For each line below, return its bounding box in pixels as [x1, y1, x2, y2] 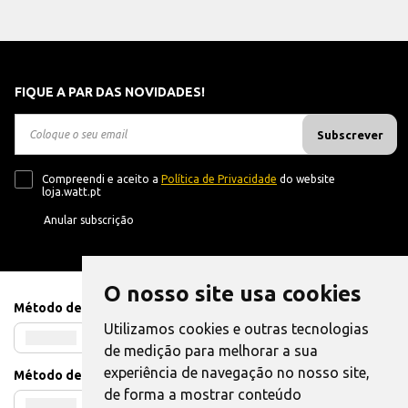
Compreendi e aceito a [42, 173, 161, 185]
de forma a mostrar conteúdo [103, 386, 301, 403]
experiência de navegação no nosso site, [103, 364, 370, 381]
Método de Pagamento [14, 301, 156, 315]
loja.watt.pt [42, 186, 101, 198]
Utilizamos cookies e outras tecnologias [103, 321, 369, 337]
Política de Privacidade [161, 173, 277, 185]
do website [277, 173, 335, 185]
